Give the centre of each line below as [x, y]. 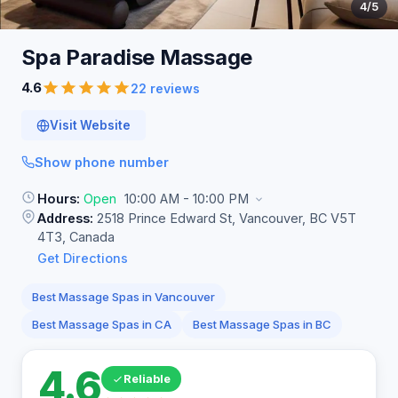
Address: [65, 218]
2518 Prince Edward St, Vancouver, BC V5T [225, 218]
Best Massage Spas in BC [262, 324]
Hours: [59, 199]
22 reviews [165, 88]
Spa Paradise [91, 57]
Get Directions [83, 258]
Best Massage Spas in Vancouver [123, 297]
